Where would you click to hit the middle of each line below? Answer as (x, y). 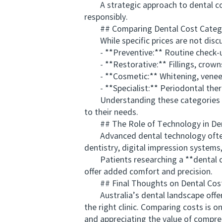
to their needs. (111, 112)
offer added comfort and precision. (148, 172)
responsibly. (106, 17)
